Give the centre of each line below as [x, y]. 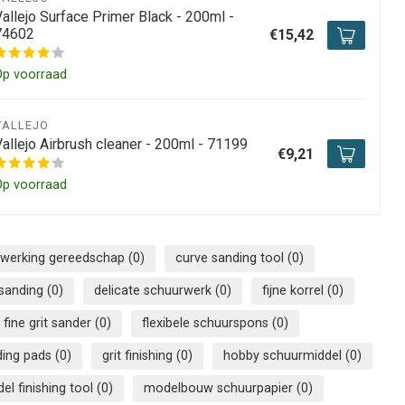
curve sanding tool [231, 259]
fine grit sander [49, 324]
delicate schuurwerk [154, 291]
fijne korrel [294, 291]
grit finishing [139, 356]
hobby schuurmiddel [284, 356]
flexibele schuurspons [207, 324]
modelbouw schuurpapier [220, 389]
